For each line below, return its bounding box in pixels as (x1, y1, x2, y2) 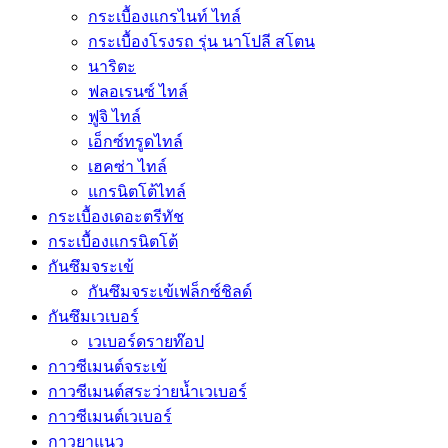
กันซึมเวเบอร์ (48, 307, 139, 325)
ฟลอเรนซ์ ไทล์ (88, 82, 188, 100)
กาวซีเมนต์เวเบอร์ (48, 407, 172, 425)
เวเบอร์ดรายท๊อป (88, 332, 204, 350)
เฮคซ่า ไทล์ (88, 157, 167, 175)
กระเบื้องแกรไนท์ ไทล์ (88, 7, 241, 25)
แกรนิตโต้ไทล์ (88, 182, 186, 200)
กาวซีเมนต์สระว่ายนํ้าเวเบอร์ (48, 382, 247, 400)
